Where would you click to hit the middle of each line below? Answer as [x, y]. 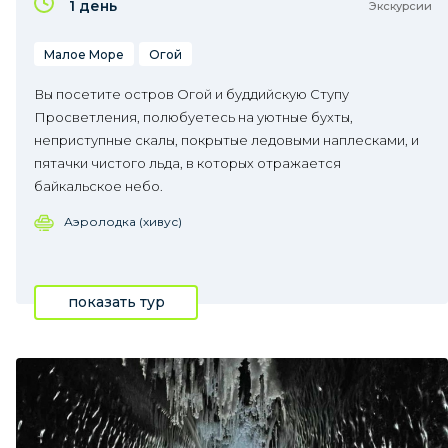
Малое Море [84, 54]
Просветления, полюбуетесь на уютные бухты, [193, 117]
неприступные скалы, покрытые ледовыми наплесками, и [226, 140]
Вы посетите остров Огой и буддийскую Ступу [191, 94]
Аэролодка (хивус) [123, 221]
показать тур [116, 302]
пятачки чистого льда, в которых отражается [187, 163]
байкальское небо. [98, 186]
